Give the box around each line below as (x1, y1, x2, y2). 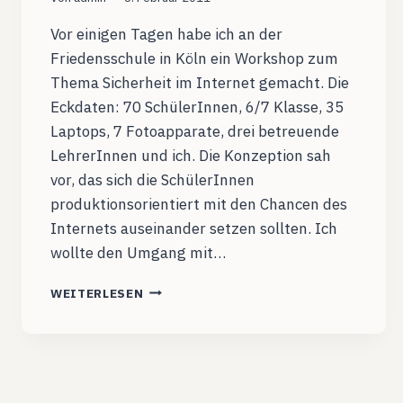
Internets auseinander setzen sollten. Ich (50, 218, 337, 238)
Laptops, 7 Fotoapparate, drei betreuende (50, 121, 339, 141)
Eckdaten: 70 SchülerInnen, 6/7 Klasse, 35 (50, 96, 344, 117)
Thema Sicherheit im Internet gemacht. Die (50, 72, 349, 93)
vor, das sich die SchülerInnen (50, 169, 255, 190)
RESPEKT (142, 280, 202, 297)
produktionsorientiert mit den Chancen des (50, 193, 347, 214)
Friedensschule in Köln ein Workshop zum (50, 48, 338, 68)
